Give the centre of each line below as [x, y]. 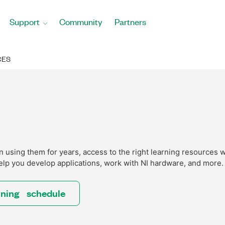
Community [81, 22]
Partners [130, 22]
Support [25, 22]
